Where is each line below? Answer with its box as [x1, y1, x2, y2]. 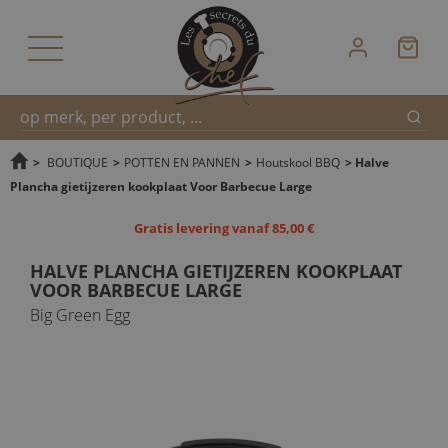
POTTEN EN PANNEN [124, 154, 240, 170]
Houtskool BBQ [256, 154, 340, 170]
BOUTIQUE [47, 154, 108, 170]
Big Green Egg [30, 304, 130, 326]
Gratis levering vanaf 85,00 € [134, 219, 314, 237]
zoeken [19, 214, 61, 231]
